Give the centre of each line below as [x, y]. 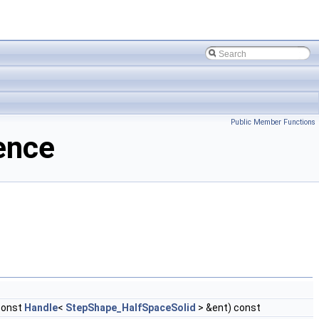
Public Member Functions [273, 122]
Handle [41, 308]
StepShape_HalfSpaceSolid [131, 308]
